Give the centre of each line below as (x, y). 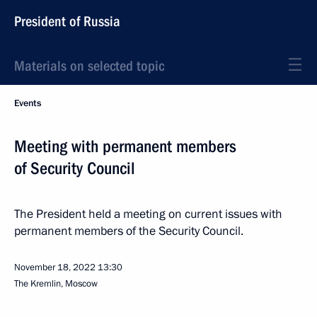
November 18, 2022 (55, 267)
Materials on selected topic (89, 66)
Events (28, 103)
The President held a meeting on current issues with (148, 214)
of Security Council (75, 168)
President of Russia (67, 21)
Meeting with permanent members (125, 146)
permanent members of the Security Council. (129, 231)
